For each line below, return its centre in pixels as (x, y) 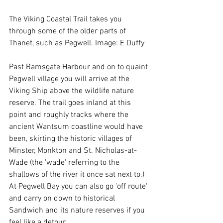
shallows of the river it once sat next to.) (78, 174)
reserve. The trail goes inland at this (71, 103)
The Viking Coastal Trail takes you (66, 19)
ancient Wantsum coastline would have (77, 127)
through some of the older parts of (68, 31)
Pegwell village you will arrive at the (70, 79)
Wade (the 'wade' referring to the (65, 163)
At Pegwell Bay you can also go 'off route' (79, 186)
